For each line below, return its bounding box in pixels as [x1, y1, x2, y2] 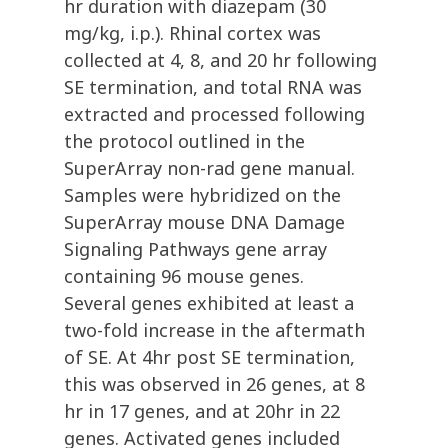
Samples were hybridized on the [64, 183, 341, 208]
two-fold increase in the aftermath [64, 318, 365, 343]
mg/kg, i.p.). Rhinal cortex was [64, 21, 321, 46]
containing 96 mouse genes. [64, 264, 304, 289]
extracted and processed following [64, 102, 365, 127]
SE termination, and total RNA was [64, 75, 362, 100]
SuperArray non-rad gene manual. [64, 156, 355, 181]
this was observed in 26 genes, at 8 [64, 372, 365, 397]
